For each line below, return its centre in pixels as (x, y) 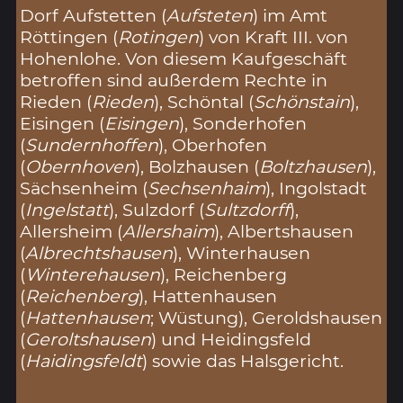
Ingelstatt (67, 209)
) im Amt (291, 15)
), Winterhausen (242, 252)
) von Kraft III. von (274, 36)
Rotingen (159, 36)
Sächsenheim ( (84, 188)
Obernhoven (81, 166)
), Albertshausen (284, 231)
